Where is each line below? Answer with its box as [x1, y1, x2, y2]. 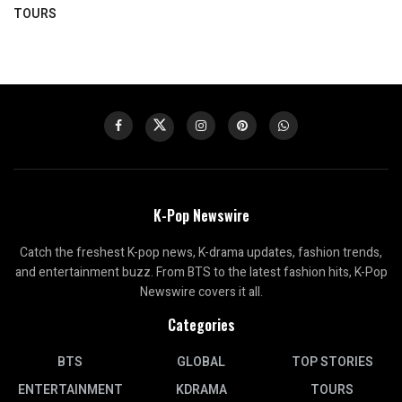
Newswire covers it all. [139, 282, 263, 301]
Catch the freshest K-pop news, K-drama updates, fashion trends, [20, 242, 382, 262]
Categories [167, 313, 235, 336]
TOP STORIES [291, 352, 373, 371]
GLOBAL [177, 352, 225, 371]
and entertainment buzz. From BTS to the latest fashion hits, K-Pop [14, 262, 388, 282]
